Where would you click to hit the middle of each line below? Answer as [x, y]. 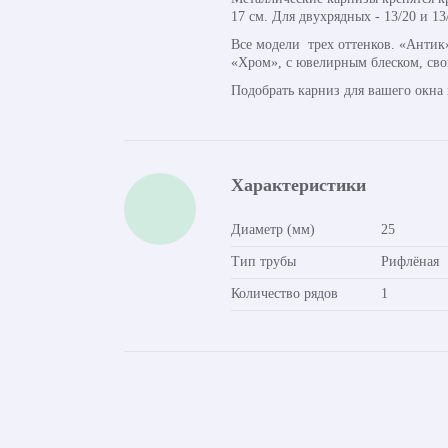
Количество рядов [284, 293]
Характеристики [298, 185]
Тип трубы [263, 261]
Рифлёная [410, 261]
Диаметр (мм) [273, 229]
